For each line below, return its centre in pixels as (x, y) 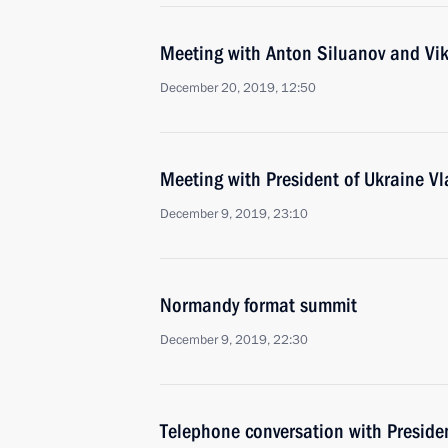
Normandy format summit (258, 305)
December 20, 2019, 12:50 (238, 88)
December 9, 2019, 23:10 (234, 214)
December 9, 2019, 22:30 (234, 340)
